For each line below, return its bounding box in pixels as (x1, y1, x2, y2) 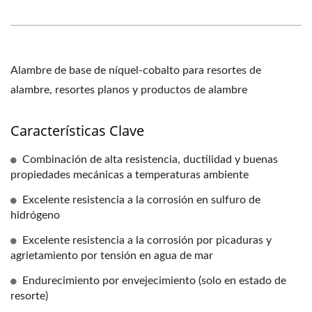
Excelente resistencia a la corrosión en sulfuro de (22, 194, 260, 205)
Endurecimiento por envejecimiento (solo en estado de (22, 275, 286, 286)
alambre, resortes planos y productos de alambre (10, 84, 247, 95)
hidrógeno (10, 210, 60, 221)
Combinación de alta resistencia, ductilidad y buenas (22, 154, 278, 165)
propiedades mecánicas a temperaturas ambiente (10, 169, 249, 180)
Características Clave (10, 121, 144, 140)
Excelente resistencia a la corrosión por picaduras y (22, 235, 272, 246)
